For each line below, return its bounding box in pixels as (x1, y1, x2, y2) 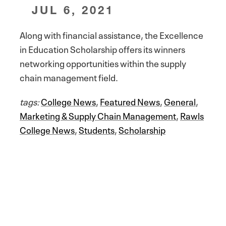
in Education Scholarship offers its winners (20, 41, 185, 55)
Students (79, 122, 115, 136)
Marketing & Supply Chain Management (20, 108, 176, 122)
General (164, 94, 196, 107)
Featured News (100, 94, 160, 107)
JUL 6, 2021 (32, 3, 115, 17)
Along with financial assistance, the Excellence (20, 27, 203, 41)
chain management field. (20, 70, 118, 83)
